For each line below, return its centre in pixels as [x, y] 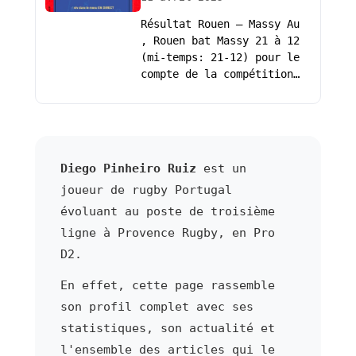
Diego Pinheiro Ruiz [128, 168]
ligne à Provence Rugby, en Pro [167, 232]
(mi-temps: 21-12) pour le [220, 58]
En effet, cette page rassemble [167, 285]
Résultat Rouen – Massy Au [220, 24]
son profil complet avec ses [157, 306]
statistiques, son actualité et [167, 328]
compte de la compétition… [220, 74]
